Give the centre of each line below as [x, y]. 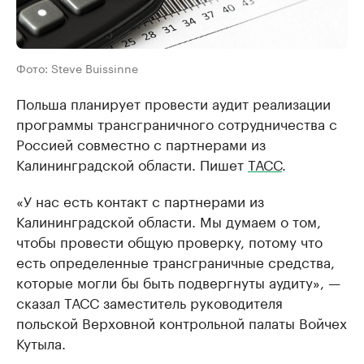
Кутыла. [41, 342]
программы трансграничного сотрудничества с [177, 123]
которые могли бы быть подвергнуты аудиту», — [178, 281]
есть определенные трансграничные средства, [175, 261]
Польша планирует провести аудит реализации [173, 102]
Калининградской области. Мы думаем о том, [169, 220]
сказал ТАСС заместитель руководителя [149, 301]
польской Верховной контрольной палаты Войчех [182, 322]
